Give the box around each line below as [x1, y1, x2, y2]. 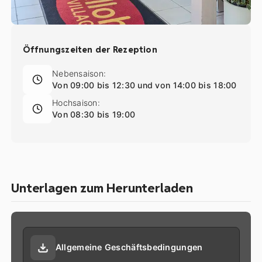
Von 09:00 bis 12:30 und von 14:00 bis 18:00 [51, 80, 237, 90]
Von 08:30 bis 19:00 [51, 109, 136, 120]
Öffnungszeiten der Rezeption [22, 43, 157, 55]
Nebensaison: [51, 68, 106, 78]
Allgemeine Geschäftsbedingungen [55, 242, 203, 253]
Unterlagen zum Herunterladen [11, 180, 193, 196]
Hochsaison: [51, 98, 100, 108]
